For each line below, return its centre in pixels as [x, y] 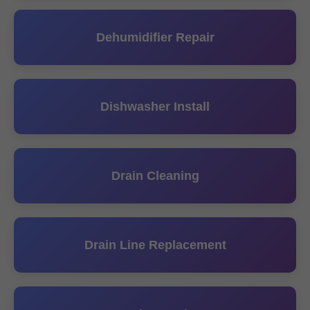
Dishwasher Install [155, 107]
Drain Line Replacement [155, 245]
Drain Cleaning [155, 176]
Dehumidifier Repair [155, 37]
